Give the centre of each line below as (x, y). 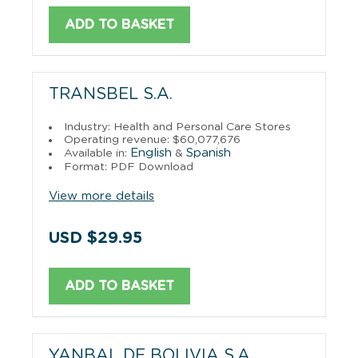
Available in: (97, 153)
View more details (101, 196)
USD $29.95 (95, 238)
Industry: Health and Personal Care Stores (177, 127)
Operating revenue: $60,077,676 (152, 139)
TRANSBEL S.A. (111, 94)
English (151, 153)
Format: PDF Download (129, 167)
